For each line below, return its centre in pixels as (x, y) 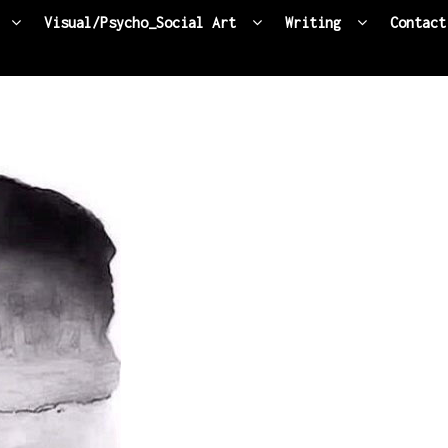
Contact (418, 22)
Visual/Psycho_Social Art (140, 22)
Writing (313, 22)
